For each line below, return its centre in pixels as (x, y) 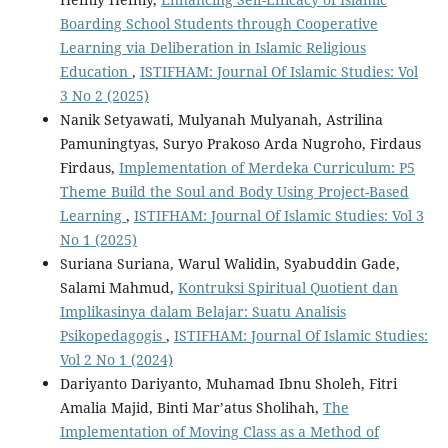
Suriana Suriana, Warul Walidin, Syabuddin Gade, (229, 263)
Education (95, 71)
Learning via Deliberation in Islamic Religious (212, 47)
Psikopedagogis (112, 335)
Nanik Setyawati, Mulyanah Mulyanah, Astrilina (221, 119)
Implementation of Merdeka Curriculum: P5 (266, 167)
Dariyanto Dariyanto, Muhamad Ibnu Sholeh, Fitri (228, 383)
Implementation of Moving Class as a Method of (219, 431)
